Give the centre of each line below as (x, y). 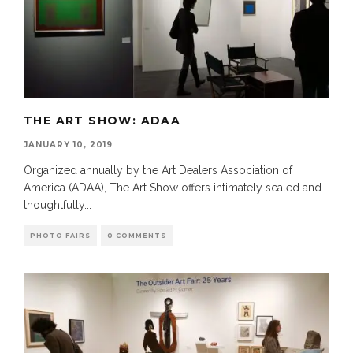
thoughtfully (54, 204)
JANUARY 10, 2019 (68, 144)
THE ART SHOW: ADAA (102, 120)
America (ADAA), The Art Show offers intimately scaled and (173, 187)
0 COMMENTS (137, 235)
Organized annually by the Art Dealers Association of (158, 170)
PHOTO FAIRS (60, 235)
